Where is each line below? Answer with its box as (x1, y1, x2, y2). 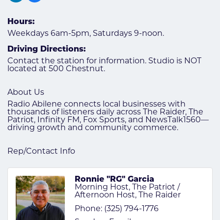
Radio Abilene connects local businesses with (7, 100, 186, 109)
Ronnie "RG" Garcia (75, 175, 154, 184)
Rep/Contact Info (7, 147, 75, 156)
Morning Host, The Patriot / (75, 183, 180, 192)
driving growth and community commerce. (7, 124, 178, 132)
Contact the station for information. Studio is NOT (7, 57, 201, 65)
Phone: (75, 205, 102, 213)
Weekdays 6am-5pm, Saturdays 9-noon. (7, 29, 164, 38)
